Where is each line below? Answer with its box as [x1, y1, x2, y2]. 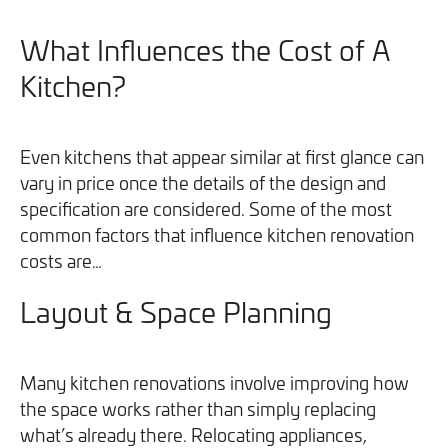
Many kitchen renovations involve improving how [20, 369, 409, 395]
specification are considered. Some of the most [20, 195, 392, 221]
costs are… [20, 247, 102, 273]
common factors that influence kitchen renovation [20, 221, 414, 247]
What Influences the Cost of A [20, 29, 390, 69]
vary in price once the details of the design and [20, 169, 386, 195]
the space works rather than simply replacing [20, 395, 376, 421]
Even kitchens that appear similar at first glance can [20, 143, 424, 169]
